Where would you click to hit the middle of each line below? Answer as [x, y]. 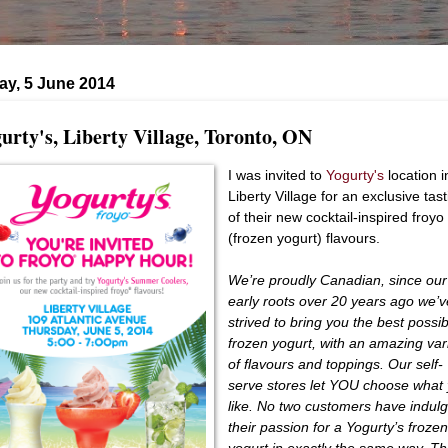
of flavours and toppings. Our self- [336, 363]
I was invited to [277, 174]
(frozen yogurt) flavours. [304, 237]
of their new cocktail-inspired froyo [336, 216]
